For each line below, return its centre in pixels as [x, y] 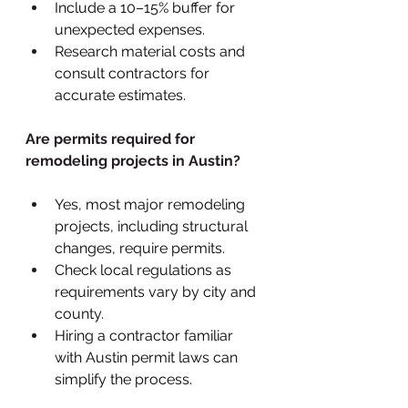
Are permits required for [112, 138]
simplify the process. [123, 379]
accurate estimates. [120, 95]
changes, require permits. [140, 248]
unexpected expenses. [130, 29]
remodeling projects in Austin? [133, 160]
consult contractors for [134, 73]
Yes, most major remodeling [152, 204]
